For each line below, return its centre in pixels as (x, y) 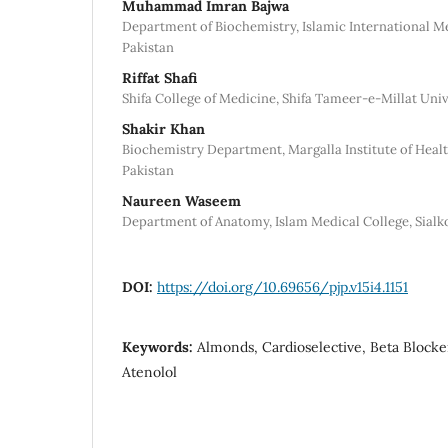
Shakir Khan (163, 128)
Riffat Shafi (159, 77)
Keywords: (159, 346)
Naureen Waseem (181, 200)
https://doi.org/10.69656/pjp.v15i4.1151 (282, 286)
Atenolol (149, 371)
